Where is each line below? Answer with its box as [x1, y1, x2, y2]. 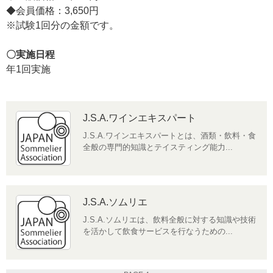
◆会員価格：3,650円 [6, 5, 99, 16]
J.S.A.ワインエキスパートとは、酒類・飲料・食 [83, 130, 256, 140]
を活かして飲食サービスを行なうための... [83, 226, 233, 236]
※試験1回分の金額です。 [6, 20, 119, 31]
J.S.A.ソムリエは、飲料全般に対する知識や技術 [83, 214, 256, 224]
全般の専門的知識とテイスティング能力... [83, 142, 233, 152]
